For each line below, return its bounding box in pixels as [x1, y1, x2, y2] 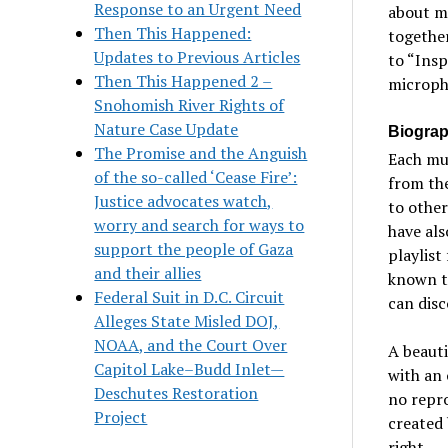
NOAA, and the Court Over [94, 333, 288, 356]
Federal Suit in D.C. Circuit [94, 285, 285, 308]
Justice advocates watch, [94, 189, 273, 212]
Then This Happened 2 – [94, 69, 273, 92]
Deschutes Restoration [94, 381, 259, 404]
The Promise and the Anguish [94, 141, 308, 164]
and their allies [94, 261, 202, 284]
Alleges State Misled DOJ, [94, 309, 280, 332]
